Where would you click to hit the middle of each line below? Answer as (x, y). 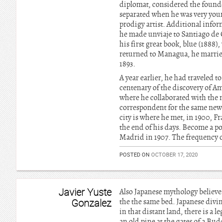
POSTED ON (135, 154)
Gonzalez (91, 203)
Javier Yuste (85, 192)
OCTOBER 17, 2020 (174, 154)
